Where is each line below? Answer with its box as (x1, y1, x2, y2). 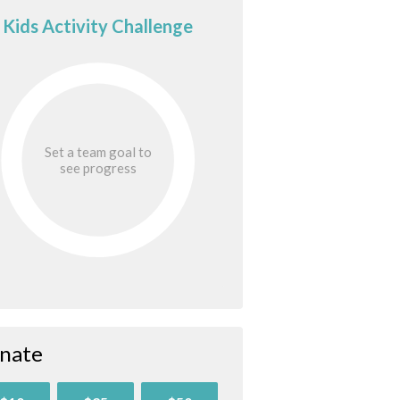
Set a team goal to (44, 143, 152, 160)
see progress (59, 159, 137, 176)
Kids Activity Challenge (3, 15, 194, 37)
